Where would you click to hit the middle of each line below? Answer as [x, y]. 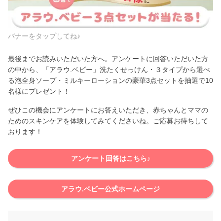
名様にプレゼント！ [39, 92]
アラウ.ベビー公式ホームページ [110, 189]
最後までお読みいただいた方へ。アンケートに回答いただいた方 [108, 59]
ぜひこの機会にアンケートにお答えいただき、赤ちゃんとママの [108, 110]
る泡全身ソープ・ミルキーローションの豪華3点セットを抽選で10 [110, 81]
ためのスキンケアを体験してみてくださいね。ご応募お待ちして [108, 121]
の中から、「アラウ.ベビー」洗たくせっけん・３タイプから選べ [109, 70]
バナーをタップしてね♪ [44, 36]
